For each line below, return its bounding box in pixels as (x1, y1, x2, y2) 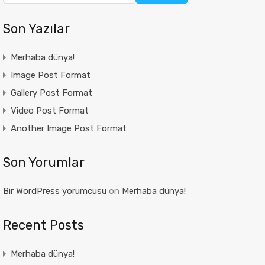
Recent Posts (2, 217, 84, 233)
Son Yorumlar (2, 154, 85, 170)
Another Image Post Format (10, 123, 127, 134)
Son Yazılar (2, 21, 70, 37)
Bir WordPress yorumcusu (2, 186, 106, 196)
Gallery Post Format (10, 88, 92, 98)
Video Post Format (10, 105, 89, 116)
